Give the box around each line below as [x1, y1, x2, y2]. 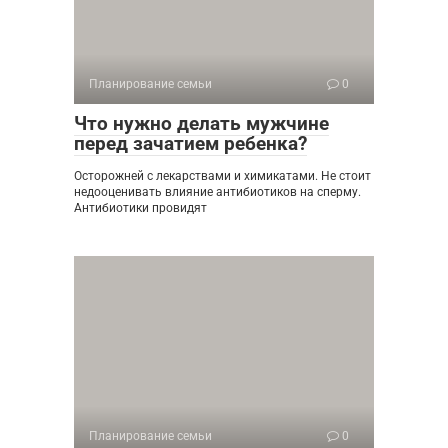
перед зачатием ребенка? [74, 131, 307, 155]
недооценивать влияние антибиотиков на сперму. [74, 184, 361, 199]
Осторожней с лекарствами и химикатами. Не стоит [74, 168, 371, 183]
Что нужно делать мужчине [74, 111, 329, 135]
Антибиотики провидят [74, 200, 207, 215]
